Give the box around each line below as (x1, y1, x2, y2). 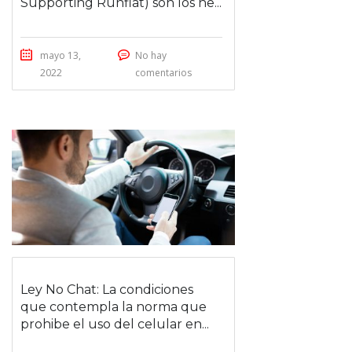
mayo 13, (40, 48, 81, 62)
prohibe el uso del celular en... (20, 316, 209, 332)
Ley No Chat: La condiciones (20, 281, 193, 297)
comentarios (134, 65, 192, 79)
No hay (134, 48, 167, 62)
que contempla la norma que (20, 299, 207, 314)
